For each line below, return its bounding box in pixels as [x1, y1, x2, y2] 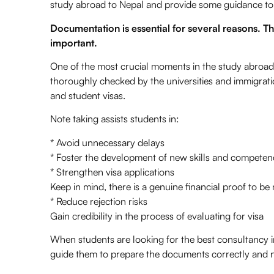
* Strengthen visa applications [50, 165, 174, 178]
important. [50, 36, 97, 49]
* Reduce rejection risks [50, 194, 147, 207]
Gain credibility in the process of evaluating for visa [50, 209, 264, 222]
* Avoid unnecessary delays [50, 136, 165, 149]
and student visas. [50, 89, 125, 102]
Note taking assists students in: [50, 113, 179, 125]
